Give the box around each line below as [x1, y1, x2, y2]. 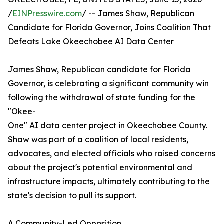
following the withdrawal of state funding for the [8, 92, 195, 103]
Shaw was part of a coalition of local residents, [8, 134, 188, 145]
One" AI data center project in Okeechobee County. [8, 120, 207, 131]
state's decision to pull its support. [8, 190, 136, 201]
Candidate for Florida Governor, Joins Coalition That [8, 22, 211, 33]
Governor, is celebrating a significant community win [8, 78, 209, 89]
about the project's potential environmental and [8, 162, 192, 173]
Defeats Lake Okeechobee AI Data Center [8, 36, 174, 47]
